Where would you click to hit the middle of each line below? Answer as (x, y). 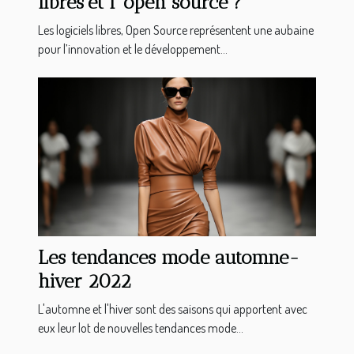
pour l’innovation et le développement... (133, 49)
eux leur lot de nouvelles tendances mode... (141, 328)
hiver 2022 (85, 281)
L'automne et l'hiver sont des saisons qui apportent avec (173, 309)
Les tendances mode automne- (169, 257)
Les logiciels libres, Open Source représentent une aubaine (176, 30)
